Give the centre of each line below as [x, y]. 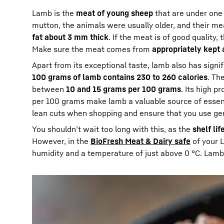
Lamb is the [54, 13]
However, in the [61, 141]
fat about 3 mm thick [70, 37]
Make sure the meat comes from [92, 49]
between [49, 89]
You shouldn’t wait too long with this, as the [112, 129]
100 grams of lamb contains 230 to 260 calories [120, 77]
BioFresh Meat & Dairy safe [140, 141]
